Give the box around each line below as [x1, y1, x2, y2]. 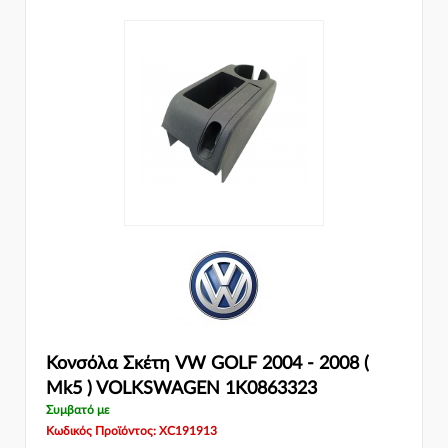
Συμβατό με [46, 404, 109, 417]
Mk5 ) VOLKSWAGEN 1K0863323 [46, 380, 317, 399]
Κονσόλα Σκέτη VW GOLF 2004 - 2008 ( [46, 355, 369, 374]
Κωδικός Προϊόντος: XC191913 [46, 425, 217, 438]
